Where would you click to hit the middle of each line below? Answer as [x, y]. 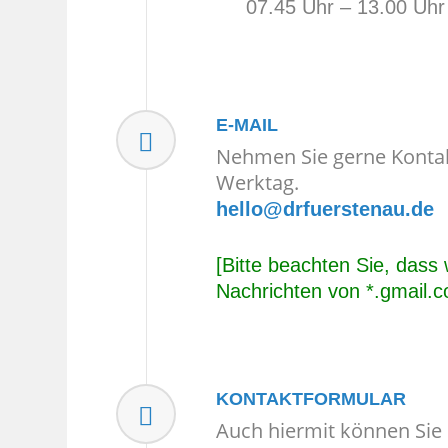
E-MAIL [246, 124]
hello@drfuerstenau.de [324, 208]
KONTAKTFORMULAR [310, 398]
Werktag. [257, 182]
